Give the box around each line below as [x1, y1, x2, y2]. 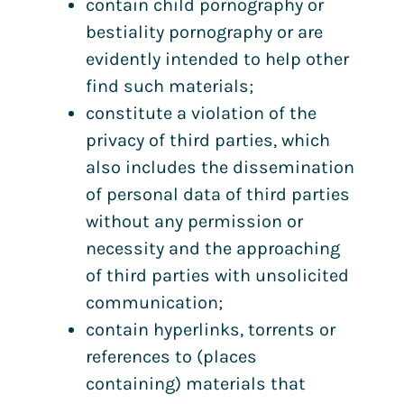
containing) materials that [86, 373, 306, 395]
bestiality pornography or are [86, 22, 323, 43]
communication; [86, 292, 223, 314]
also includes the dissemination [86, 157, 354, 179]
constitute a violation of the [86, 103, 317, 124]
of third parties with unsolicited [86, 265, 349, 287]
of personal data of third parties [86, 184, 350, 206]
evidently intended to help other [86, 49, 349, 70]
